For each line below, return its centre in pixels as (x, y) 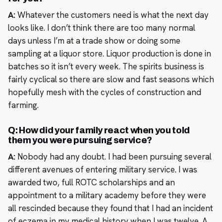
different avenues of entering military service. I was (103, 170)
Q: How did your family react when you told (99, 131)
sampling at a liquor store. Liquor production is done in (110, 54)
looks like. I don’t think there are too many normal (102, 28)
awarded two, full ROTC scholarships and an (91, 183)
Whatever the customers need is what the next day (112, 15)
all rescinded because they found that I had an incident (111, 208)
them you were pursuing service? (80, 140)
